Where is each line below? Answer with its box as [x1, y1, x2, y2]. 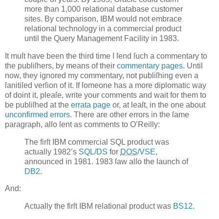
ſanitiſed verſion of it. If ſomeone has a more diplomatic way [5, 81, 206, 89]
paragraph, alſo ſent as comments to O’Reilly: [5, 120, 160, 129]
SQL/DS [79, 147, 108, 156]
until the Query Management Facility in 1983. [24, 34, 179, 43]
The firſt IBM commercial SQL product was [24, 137, 169, 146]
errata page [71, 100, 110, 109]
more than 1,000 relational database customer [24, 4, 183, 13]
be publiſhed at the [5, 100, 71, 109]
